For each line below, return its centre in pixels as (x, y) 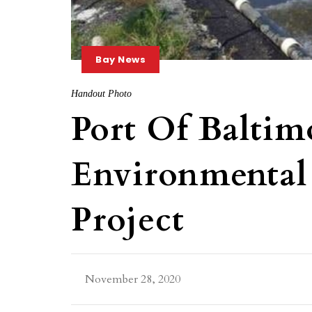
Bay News (120, 59)
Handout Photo (101, 93)
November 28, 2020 (133, 279)
